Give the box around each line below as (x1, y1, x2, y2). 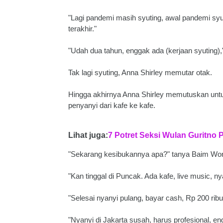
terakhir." (68, 24, 97, 33)
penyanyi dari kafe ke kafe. (68, 101, 155, 110)
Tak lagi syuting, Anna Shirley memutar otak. (68, 68, 212, 77)
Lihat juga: (68, 131, 108, 139)
